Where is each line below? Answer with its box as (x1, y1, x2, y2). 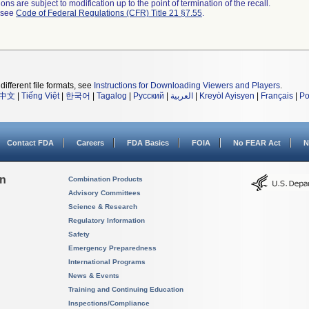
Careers (77, 139, 104, 147)
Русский (133, 91, 164, 101)
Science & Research (68, 203, 137, 210)
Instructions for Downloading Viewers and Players (94, 81, 280, 90)
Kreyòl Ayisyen (199, 91, 255, 101)
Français (261, 91, 293, 101)
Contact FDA (7, 139, 54, 147)
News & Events (68, 272, 119, 279)
